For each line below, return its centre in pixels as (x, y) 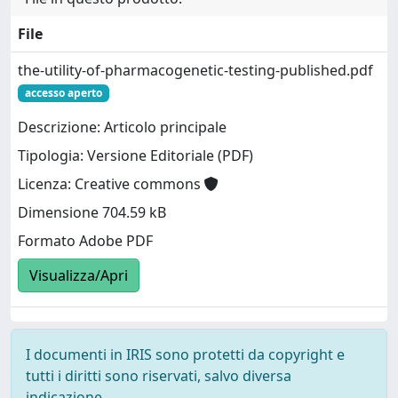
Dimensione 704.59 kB (92, 212)
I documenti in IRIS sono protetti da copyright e (185, 354)
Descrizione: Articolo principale (122, 127)
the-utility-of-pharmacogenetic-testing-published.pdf (195, 70)
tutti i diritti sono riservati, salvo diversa (159, 375)
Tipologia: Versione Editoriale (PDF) (135, 155)
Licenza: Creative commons (111, 183)
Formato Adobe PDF (85, 240)
